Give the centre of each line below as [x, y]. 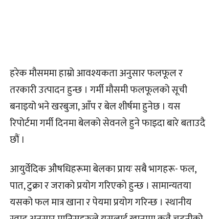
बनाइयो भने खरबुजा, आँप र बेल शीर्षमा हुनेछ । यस [95, 106]
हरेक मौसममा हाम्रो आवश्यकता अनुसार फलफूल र [96, 73]
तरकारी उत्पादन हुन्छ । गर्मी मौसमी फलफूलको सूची [99, 90]
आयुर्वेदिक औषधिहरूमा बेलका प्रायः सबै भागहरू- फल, [103, 169]
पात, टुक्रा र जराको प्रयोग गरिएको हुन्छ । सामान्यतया [100, 186]
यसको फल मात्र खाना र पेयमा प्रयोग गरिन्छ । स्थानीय [101, 202]
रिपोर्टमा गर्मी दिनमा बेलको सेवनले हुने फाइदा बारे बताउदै [108, 123]
